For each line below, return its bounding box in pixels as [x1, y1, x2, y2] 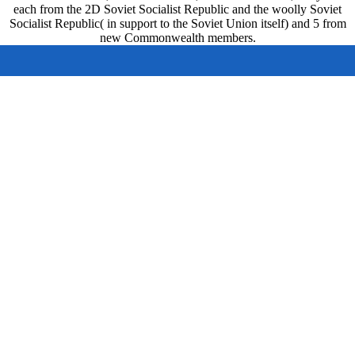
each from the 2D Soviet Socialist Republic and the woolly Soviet [13, 2, 342, 16]
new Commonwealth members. [99, 30, 256, 44]
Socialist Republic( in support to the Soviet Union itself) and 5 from [9, 16, 346, 30]
